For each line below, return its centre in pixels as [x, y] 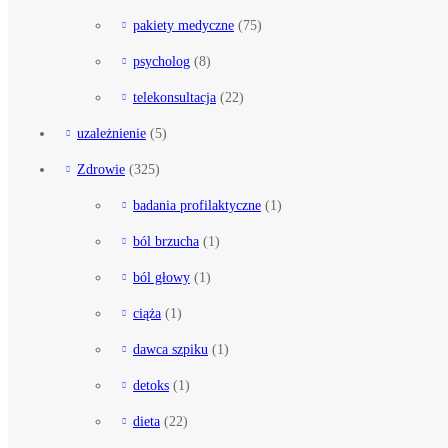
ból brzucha [166, 240]
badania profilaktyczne [197, 204]
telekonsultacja [174, 96]
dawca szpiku [170, 348]
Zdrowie [101, 168]
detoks [151, 384]
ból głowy [161, 276]
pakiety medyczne [183, 24]
